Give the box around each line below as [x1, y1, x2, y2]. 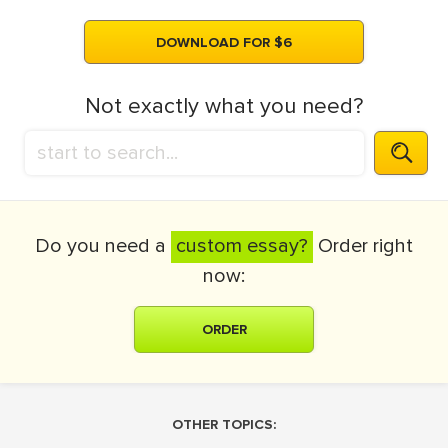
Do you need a [35, 234, 171, 258]
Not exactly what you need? [85, 93, 363, 120]
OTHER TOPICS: [172, 416, 276, 433]
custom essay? [176, 234, 308, 258]
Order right [313, 234, 413, 258]
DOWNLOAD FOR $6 [156, 34, 292, 51]
